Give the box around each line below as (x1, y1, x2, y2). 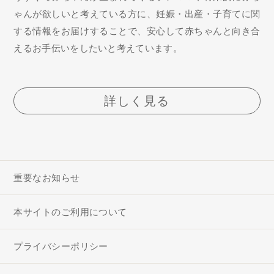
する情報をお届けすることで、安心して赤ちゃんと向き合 (13, 26, 261, 37)
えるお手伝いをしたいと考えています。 (13, 43, 182, 54)
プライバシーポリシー (13, 241, 108, 252)
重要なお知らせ (13, 172, 80, 183)
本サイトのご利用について (13, 207, 127, 218)
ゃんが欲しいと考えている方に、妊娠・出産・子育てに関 (13, 9, 261, 20)
